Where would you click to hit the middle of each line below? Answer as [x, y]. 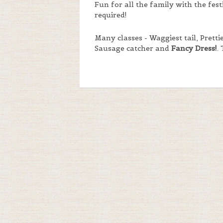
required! [111, 15]
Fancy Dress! [194, 49]
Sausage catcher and [133, 49]
